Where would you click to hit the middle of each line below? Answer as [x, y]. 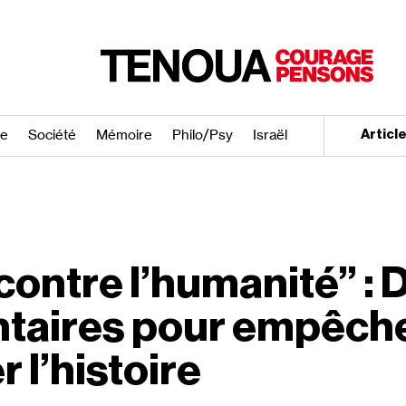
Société [53, 135]
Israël [271, 135]
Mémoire [125, 135]
